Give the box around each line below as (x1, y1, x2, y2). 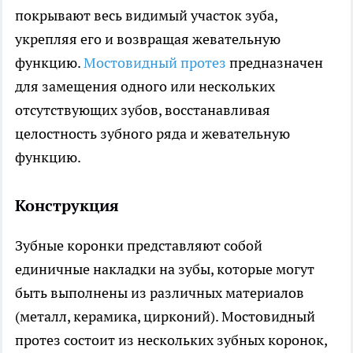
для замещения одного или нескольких (15, 77, 275, 96)
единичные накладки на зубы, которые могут (15, 260, 314, 279)
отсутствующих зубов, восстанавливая (15, 101, 270, 120)
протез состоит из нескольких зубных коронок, (15, 331, 327, 350)
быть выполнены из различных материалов (15, 284, 304, 303)
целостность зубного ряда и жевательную (15, 124, 290, 143)
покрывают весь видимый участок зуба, (15, 6, 277, 25)
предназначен (226, 54, 323, 72)
